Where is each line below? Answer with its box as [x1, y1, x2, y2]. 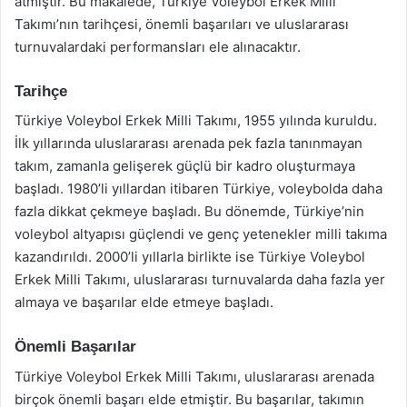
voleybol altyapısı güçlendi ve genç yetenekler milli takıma [15, 225, 387, 243]
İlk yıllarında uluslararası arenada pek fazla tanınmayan [15, 134, 362, 152]
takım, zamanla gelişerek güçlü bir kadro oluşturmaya [15, 157, 355, 174]
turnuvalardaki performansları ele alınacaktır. [15, 37, 301, 55]
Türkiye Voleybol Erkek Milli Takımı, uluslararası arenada [15, 367, 374, 385]
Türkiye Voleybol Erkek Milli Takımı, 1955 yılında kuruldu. [15, 112, 377, 129]
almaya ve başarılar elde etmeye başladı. [15, 293, 273, 311]
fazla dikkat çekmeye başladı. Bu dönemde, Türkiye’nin [15, 203, 364, 220]
